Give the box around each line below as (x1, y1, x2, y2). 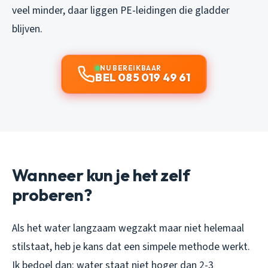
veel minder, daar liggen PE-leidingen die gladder (12, 2, 230, 18)
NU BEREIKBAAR (100, 63, 162, 72)
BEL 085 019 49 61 (95, 70, 191, 84)
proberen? (12, 184, 92, 205)
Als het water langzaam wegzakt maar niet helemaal (12, 220, 244, 236)
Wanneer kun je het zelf (12, 164, 190, 185)
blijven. (12, 21, 42, 36)
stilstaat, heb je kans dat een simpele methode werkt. (12, 239, 250, 254)
